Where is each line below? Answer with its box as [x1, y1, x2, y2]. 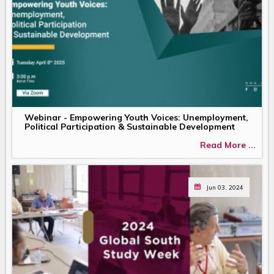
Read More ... [200, 139, 256, 150]
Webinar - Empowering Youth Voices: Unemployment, [24, 112, 248, 124]
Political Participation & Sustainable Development [24, 121, 235, 133]
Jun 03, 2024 [207, 183, 243, 191]
